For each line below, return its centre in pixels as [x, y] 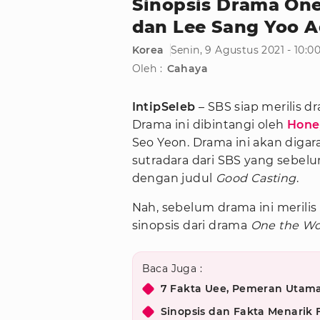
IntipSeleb [164, 107]
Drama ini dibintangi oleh [209, 125]
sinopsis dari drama [191, 226]
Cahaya [187, 69]
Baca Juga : [172, 269]
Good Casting [256, 179]
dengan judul [174, 179]
